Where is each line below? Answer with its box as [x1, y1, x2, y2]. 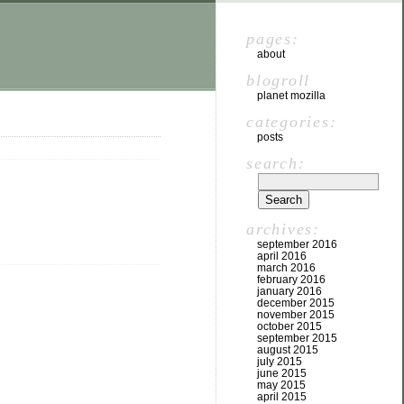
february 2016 [257, 273, 326, 286]
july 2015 [257, 355, 302, 368]
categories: [246, 113, 337, 131]
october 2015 [257, 320, 322, 333]
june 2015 [257, 367, 307, 380]
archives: [246, 220, 320, 238]
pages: [246, 30, 299, 48]
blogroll [246, 71, 311, 89]
